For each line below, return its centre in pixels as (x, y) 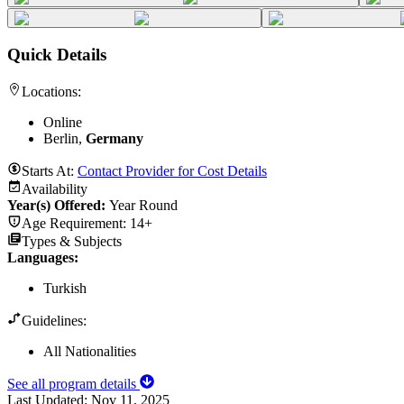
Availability (55, 188)
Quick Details (57, 55)
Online (63, 122)
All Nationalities (90, 351)
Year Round (143, 205)
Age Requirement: (76, 223)
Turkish (65, 288)
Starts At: (50, 170)
